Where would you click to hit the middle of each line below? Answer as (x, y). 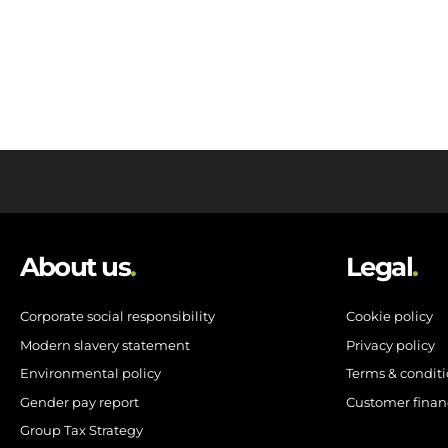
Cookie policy (389, 316)
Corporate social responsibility (117, 316)
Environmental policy (90, 373)
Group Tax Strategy (81, 430)
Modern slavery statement (104, 344)
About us (75, 266)
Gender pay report (79, 401)
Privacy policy (390, 344)
